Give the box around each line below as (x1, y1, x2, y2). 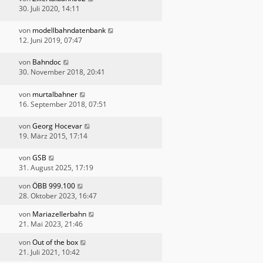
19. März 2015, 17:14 (19, 130, 87, 141)
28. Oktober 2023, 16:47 (19, 191, 97, 201)
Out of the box (32, 237, 78, 248)
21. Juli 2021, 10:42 (19, 247, 80, 258)
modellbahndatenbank (32, 25, 106, 36)
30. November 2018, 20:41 (19, 67, 105, 77)
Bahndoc (32, 57, 61, 68)
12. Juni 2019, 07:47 (19, 35, 82, 46)
